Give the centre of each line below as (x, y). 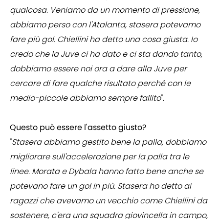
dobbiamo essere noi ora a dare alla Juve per (98, 69)
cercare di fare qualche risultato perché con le (100, 84)
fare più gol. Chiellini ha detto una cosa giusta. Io (104, 40)
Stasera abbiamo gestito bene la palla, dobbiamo (109, 142)
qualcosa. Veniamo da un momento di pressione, (105, 10)
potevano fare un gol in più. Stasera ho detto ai (100, 186)
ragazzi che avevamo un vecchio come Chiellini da (109, 201)
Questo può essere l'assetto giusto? (78, 128)
